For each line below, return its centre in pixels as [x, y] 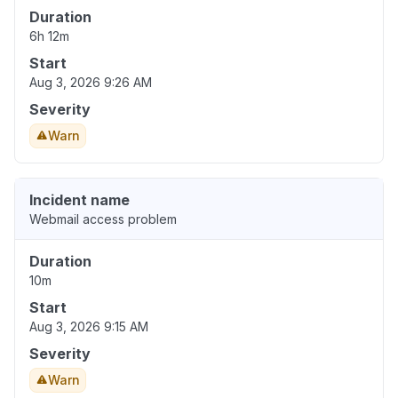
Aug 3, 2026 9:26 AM [91, 83]
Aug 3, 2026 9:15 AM [89, 327]
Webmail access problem [103, 219]
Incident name [80, 200]
